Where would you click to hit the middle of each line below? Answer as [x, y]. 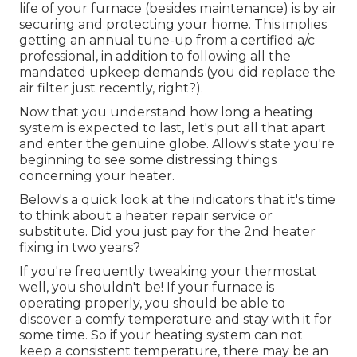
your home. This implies [251, 25]
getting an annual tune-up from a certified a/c [167, 41]
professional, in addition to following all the [155, 57]
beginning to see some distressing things [148, 160]
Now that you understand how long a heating [166, 112]
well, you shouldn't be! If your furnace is [147, 288]
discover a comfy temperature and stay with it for [176, 320]
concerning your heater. [97, 176]
